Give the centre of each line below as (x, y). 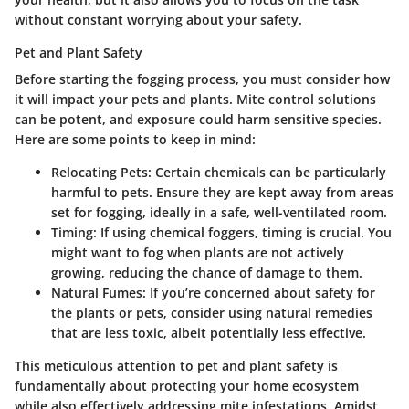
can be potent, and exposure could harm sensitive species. (198, 119)
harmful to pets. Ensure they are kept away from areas (222, 192)
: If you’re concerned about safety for (259, 292)
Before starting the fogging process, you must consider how (202, 79)
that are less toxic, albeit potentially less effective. (209, 332)
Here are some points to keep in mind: (135, 139)
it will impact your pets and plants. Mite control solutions (195, 99)
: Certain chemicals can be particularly (267, 172)
